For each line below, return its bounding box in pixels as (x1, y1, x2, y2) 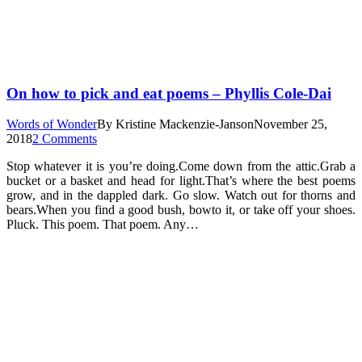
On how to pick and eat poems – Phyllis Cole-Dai (6, 84, 331, 102)
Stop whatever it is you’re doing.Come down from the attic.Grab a (6, 159, 356, 174)
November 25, (254, 117, 327, 132)
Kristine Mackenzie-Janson (116, 117, 254, 132)
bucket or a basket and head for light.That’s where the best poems (6, 174, 356, 188)
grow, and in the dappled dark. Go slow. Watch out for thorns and (6, 188, 356, 203)
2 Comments (32, 132, 97, 146)
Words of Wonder (6, 117, 97, 132)
